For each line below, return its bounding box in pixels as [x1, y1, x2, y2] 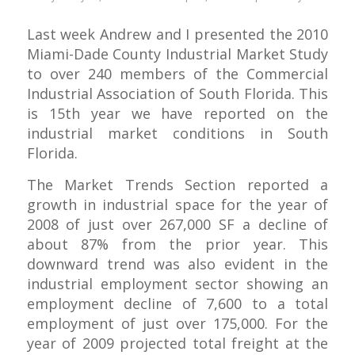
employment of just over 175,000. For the [26, 314, 329, 334]
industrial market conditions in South [26, 124, 329, 143]
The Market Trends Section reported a [26, 175, 329, 195]
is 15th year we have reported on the [26, 104, 329, 124]
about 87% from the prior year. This [26, 235, 329, 254]
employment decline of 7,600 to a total [26, 294, 329, 314]
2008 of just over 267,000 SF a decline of [26, 215, 329, 235]
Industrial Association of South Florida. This [26, 84, 329, 104]
